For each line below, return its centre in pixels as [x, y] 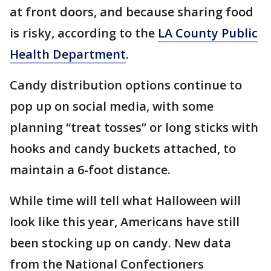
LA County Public [208, 33]
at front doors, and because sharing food [132, 12]
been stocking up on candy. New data [120, 243]
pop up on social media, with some [112, 106]
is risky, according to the [84, 33]
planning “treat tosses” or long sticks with [134, 127]
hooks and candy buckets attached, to [123, 149]
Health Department [68, 54]
